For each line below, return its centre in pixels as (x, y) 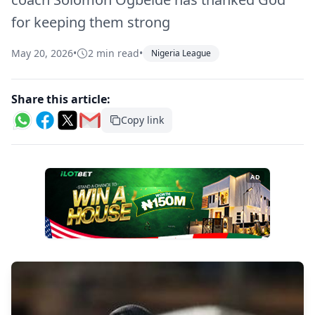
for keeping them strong (91, 22)
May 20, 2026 (42, 53)
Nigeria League (181, 53)
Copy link (142, 120)
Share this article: (61, 99)
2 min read (114, 53)
